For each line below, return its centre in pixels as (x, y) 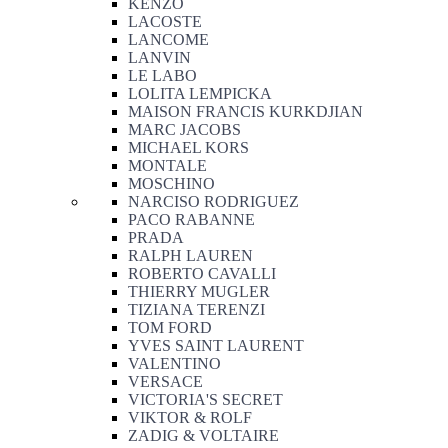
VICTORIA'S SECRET (205, 399)
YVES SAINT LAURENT (216, 345)
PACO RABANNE (191, 219)
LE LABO (162, 75)
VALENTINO (174, 363)
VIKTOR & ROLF (190, 417)
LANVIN (159, 57)
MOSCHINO (171, 183)
